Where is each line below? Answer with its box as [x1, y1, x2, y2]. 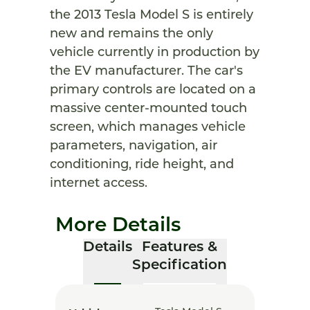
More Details [55, 217, 181, 236]
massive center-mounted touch [50, 102, 247, 116]
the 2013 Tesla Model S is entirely [50, 9, 253, 22]
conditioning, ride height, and [50, 158, 234, 172]
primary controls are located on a [50, 84, 256, 97]
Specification [132, 259, 227, 273]
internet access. [50, 177, 147, 190]
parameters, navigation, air [50, 140, 217, 153]
